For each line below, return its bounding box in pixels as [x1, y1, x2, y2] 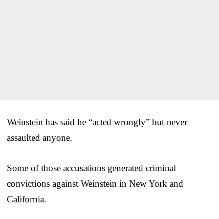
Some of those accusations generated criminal [7, 162, 176, 173]
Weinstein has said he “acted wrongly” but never [7, 116, 187, 127]
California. [7, 194, 46, 204]
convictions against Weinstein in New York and [7, 178, 183, 189]
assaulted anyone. [7, 132, 72, 143]
